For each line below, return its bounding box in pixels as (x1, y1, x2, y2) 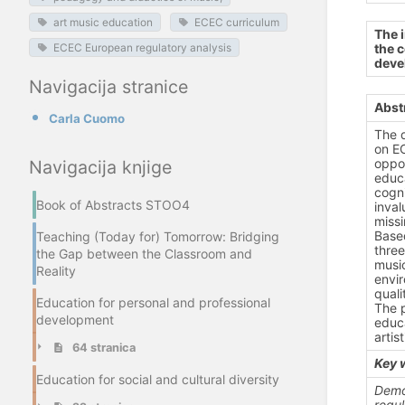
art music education (52, 15, 153, 30)
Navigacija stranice (29, 75, 188, 98)
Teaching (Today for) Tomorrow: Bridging (36, 229, 279, 245)
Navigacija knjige (29, 155, 172, 178)
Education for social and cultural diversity (36, 372, 279, 388)
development (36, 312, 114, 328)
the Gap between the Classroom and (36, 246, 252, 262)
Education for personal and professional (36, 295, 270, 311)
